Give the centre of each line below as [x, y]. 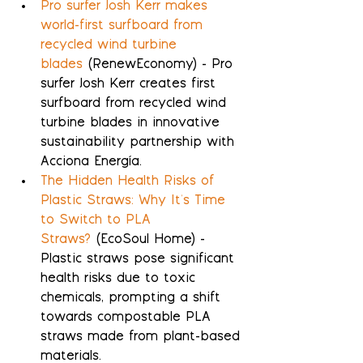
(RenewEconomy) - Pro [160, 65]
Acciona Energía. [91, 162]
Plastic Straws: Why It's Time [135, 201]
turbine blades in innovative [132, 123]
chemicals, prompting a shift [133, 298]
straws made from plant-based [143, 337]
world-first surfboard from [124, 26]
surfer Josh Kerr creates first [130, 84]
